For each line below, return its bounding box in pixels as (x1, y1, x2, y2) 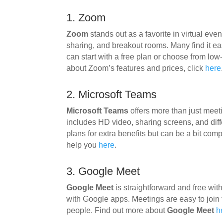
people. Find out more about (66, 206, 167, 215)
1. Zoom (66, 11, 106, 24)
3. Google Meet (66, 165, 140, 177)
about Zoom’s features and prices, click (66, 63, 206, 72)
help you (66, 140, 99, 149)
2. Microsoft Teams (66, 88, 157, 101)
